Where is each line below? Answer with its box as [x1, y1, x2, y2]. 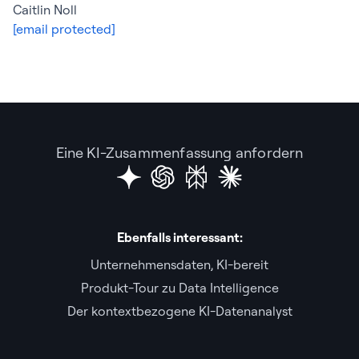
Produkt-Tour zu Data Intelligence [80, 280, 279, 296]
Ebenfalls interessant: [116, 229, 243, 245]
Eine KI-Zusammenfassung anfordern [55, 143, 304, 162]
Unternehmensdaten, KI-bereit [91, 256, 268, 272]
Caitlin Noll [13, 2, 77, 18]
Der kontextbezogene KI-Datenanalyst [67, 303, 292, 319]
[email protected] [13, 21, 115, 37]
